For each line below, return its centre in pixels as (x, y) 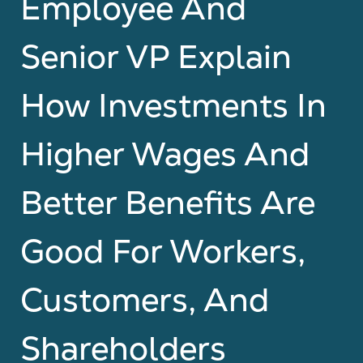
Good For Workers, (163, 251)
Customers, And (145, 300)
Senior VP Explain (156, 57)
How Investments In (173, 105)
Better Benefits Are (168, 203)
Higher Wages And (165, 154)
